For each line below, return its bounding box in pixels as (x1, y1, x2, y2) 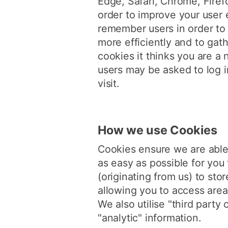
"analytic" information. (98, 211, 201, 224)
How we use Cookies (98, 122, 217, 137)
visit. (98, 77, 119, 90)
